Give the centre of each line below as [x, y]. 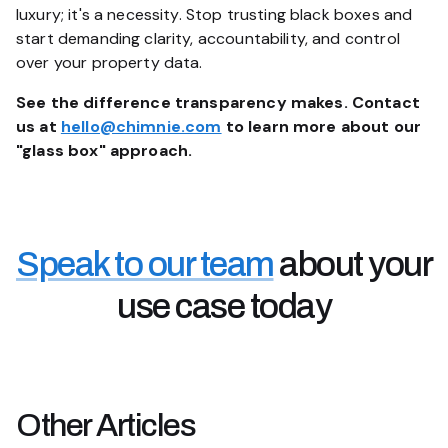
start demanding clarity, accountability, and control [208, 38]
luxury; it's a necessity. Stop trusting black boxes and [214, 14]
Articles [145, 425]
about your [352, 264]
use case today [224, 306]
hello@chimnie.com [141, 126]
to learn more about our [321, 126]
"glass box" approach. [104, 150]
